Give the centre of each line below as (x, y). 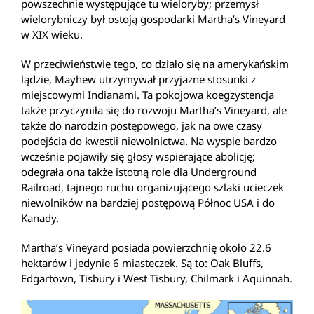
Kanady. (40, 218)
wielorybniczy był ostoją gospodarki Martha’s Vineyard (153, 19)
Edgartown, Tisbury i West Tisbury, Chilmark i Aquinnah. (157, 279)
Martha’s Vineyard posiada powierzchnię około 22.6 (146, 248)
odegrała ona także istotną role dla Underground (139, 172)
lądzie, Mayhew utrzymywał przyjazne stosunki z (138, 80)
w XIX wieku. (52, 35)
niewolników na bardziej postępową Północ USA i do (148, 203)
